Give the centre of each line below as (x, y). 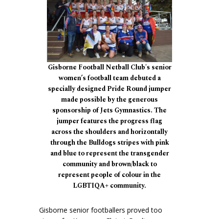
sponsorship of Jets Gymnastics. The (109, 110)
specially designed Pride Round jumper (109, 89)
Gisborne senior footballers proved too (101, 210)
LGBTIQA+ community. (109, 186)
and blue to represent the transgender (109, 153)
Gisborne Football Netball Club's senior (109, 67)
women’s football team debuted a (109, 78)
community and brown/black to (109, 164)
